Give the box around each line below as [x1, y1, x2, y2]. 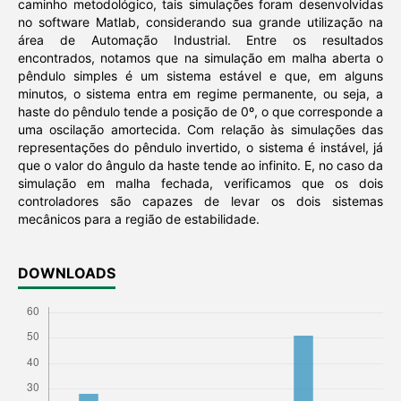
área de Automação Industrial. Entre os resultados [17, 32, 384, 48]
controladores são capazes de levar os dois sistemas [17, 193, 384, 209]
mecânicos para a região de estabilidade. [17, 211, 260, 227]
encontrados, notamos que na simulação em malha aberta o [17, 50, 384, 66]
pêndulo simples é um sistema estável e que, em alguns [17, 68, 384, 84]
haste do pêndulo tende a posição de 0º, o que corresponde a [17, 104, 384, 120]
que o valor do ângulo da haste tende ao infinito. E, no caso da [17, 158, 384, 174]
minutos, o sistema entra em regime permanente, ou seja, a [17, 86, 384, 102]
